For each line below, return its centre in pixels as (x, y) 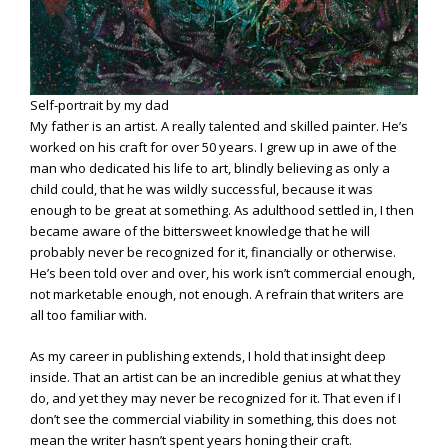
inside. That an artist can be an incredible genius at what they (215, 376)
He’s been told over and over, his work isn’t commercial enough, (222, 273)
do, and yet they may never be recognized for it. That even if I (215, 397)
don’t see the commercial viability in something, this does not (213, 418)
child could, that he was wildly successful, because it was (201, 189)
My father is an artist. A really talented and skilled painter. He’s (219, 126)
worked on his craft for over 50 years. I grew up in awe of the (213, 147)
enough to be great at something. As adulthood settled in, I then (222, 210)
